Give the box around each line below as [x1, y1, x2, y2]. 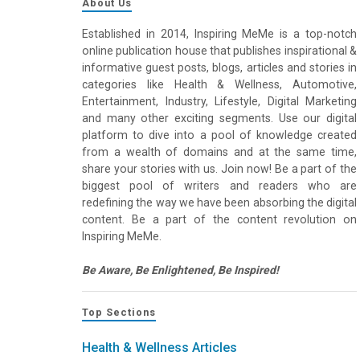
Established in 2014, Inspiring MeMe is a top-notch [82, 27, 357, 40]
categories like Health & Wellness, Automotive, [82, 77, 357, 91]
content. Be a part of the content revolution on [82, 212, 357, 226]
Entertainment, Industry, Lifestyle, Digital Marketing [82, 94, 357, 108]
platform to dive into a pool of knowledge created [82, 128, 357, 141]
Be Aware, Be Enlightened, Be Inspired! [82, 263, 279, 276]
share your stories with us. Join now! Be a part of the [82, 162, 357, 175]
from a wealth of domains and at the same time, [82, 145, 357, 158]
